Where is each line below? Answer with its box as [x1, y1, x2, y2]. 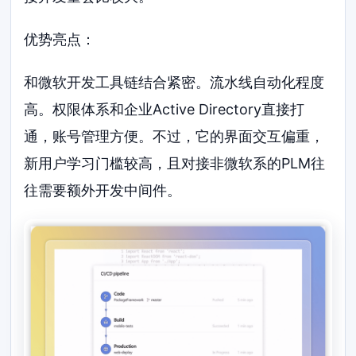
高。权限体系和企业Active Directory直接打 [24, 100, 305, 118]
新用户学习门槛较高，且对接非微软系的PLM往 [24, 154, 326, 172]
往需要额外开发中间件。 [24, 181, 182, 199]
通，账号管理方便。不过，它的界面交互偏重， [24, 127, 325, 145]
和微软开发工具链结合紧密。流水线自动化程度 [24, 73, 325, 91]
